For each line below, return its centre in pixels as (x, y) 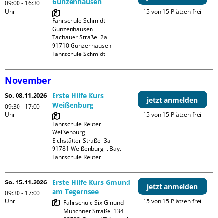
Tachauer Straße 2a (80, 37)
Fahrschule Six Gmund (94, 203)
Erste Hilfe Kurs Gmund (91, 182)
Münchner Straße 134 (94, 211)
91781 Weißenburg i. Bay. (87, 149)
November (28, 80)
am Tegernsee (76, 191)
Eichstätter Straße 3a (82, 140)
